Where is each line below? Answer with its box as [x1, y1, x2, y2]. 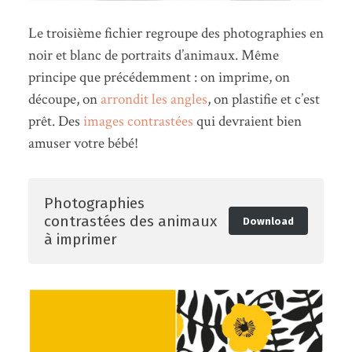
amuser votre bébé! [27, 133, 138, 153]
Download [242, 214, 294, 227]
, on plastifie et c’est [207, 89, 320, 109]
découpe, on [27, 89, 101, 109]
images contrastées [82, 111, 193, 131]
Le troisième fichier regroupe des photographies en [27, 23, 324, 43]
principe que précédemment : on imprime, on [27, 67, 290, 87]
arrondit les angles [100, 89, 207, 109]
